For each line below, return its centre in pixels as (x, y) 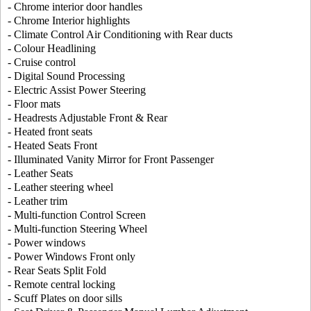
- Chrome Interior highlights (69, 20)
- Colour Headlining (52, 48)
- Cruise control (42, 62)
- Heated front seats (50, 132)
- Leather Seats (40, 173)
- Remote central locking (61, 284)
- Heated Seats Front (52, 145)
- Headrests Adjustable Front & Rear (87, 118)
